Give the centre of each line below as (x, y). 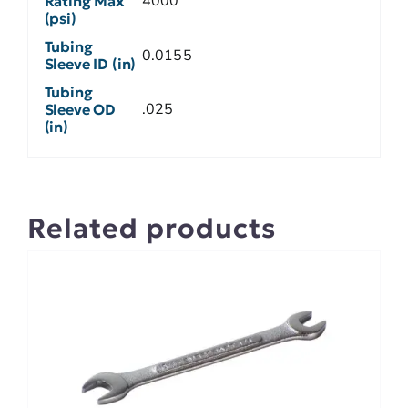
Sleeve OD (80, 110)
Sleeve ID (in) (90, 64)
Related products (152, 228)
